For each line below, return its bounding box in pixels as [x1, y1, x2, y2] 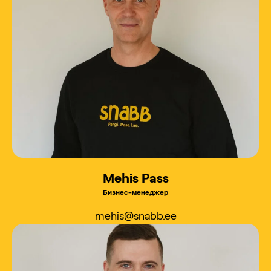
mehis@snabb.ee [94, 208, 177, 222]
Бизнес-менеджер [103, 187, 168, 196]
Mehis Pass [102, 169, 169, 185]
